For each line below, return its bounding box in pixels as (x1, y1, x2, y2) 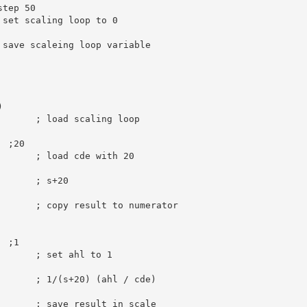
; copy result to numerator (35, 199, 178, 210)
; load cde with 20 (35, 150, 134, 161)
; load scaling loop (35, 113, 140, 124)
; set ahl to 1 (35, 249, 112, 260)
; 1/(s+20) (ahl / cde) (35, 273, 156, 284)
